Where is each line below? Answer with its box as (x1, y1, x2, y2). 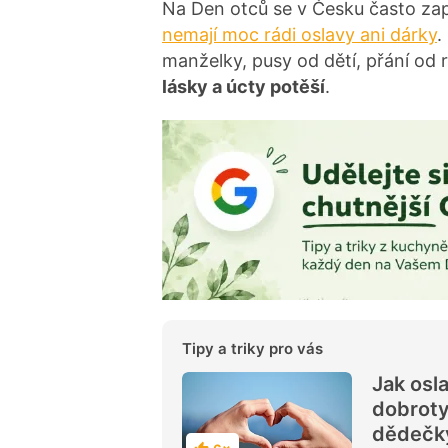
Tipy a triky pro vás (182, 339, 323, 359)
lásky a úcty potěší (162, 76, 325, 98)
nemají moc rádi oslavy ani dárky (162, 24, 437, 46)
